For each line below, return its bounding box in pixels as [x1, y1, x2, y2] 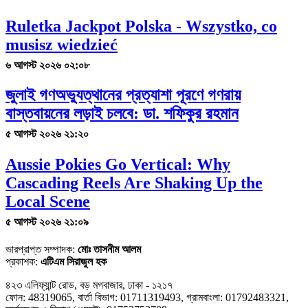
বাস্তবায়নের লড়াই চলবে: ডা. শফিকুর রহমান [5, 104, 239, 123]
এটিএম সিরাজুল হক [41, 256, 107, 268]
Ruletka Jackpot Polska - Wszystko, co [5, 16, 277, 35]
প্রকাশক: [5, 256, 41, 268]
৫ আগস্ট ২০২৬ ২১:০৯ [5, 216, 89, 228]
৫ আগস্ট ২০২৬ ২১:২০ [5, 128, 89, 140]
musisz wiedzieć [5, 35, 118, 54]
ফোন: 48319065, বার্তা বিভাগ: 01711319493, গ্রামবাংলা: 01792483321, [5, 291, 289, 304]
